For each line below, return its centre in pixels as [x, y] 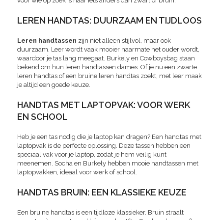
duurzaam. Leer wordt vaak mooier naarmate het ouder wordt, [108, 50]
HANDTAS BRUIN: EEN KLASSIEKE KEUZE [102, 192]
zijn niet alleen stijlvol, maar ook [124, 41]
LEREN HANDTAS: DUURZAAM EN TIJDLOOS [110, 21]
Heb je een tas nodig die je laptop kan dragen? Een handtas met [109, 137]
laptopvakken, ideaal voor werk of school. [77, 172]
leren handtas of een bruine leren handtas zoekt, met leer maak [110, 76]
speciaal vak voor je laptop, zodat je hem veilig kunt [92, 155]
